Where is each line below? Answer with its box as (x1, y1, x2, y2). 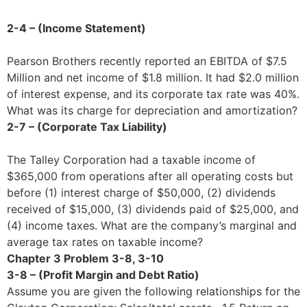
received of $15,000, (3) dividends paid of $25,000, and (7, 201, 299, 216)
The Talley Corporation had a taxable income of (7, 152, 256, 167)
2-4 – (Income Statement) (7, 21, 146, 35)
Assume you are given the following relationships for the (7, 284, 300, 298)
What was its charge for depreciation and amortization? (7, 103, 297, 117)
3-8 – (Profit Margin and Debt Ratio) (7, 267, 199, 282)
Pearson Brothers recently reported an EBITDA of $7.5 (7, 53, 287, 68)
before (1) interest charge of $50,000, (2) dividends (7, 185, 275, 199)
